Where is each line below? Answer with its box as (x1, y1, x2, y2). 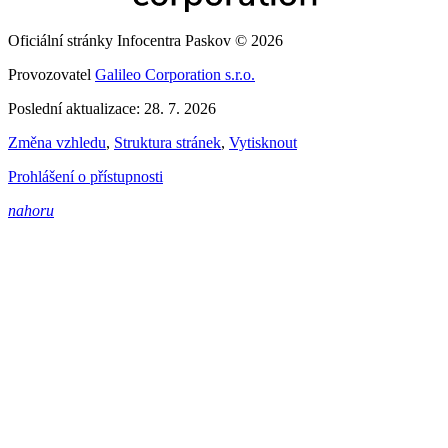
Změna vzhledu (8, 134, 106, 152)
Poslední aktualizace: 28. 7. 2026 (8, 100, 216, 118)
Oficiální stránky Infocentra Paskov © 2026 (8, 32, 283, 50)
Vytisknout (229, 134, 297, 152)
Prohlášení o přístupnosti (8, 168, 163, 186)
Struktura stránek (114, 134, 221, 152)
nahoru (8, 202, 54, 220)
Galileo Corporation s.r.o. (95, 66, 255, 84)
